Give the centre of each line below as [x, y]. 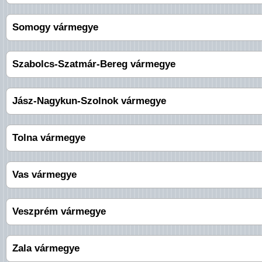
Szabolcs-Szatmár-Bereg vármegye [94, 64]
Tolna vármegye [49, 138]
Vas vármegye [44, 175]
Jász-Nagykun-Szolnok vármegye [89, 101]
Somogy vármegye [55, 27]
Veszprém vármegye [59, 212]
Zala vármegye [46, 249]
